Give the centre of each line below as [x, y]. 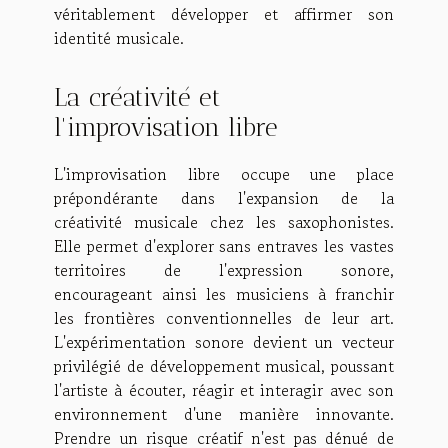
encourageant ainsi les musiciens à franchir [224, 293]
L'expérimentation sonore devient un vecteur [224, 341]
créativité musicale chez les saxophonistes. [224, 221]
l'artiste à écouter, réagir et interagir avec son [224, 389]
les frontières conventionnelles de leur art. [224, 317]
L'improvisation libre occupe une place [224, 173]
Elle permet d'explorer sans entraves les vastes [224, 245]
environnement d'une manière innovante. [224, 413]
